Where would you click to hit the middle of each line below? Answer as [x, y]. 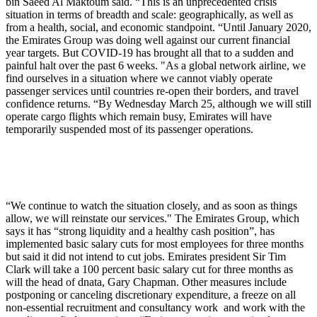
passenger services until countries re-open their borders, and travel [152, 91]
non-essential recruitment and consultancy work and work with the [155, 308]
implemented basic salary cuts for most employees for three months [155, 244]
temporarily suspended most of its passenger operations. [129, 129]
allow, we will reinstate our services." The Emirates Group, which [152, 219]
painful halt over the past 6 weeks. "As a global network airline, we [156, 66]
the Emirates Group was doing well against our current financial [148, 40]
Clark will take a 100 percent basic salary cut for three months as [149, 270]
